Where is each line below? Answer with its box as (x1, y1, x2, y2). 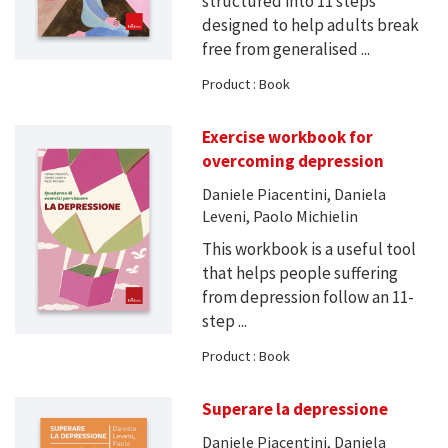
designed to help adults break (201, 14, 419, 37)
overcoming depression (201, 150, 384, 173)
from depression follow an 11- (201, 286, 414, 309)
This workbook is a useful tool (201, 238, 416, 261)
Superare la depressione (201, 398, 388, 421)
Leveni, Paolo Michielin (201, 206, 358, 227)
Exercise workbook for (201, 126, 373, 149)
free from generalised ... (201, 38, 370, 61)
